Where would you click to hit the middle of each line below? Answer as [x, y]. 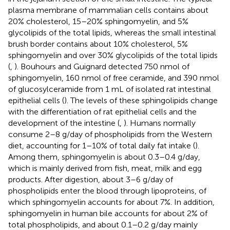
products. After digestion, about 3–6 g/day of [91, 179]
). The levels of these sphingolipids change [141, 100]
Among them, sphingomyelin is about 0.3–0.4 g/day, [104, 157]
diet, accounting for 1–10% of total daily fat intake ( [102, 145]
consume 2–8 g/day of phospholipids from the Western [110, 134]
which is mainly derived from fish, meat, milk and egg [105, 168]
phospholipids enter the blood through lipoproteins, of [107, 190]
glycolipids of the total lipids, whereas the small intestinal [112, 32]
